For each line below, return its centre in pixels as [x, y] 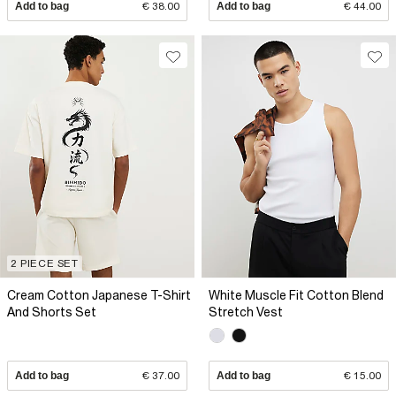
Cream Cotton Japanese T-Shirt [99, 295]
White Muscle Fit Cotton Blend [296, 295]
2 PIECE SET [45, 263]
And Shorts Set [52, 312]
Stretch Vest [246, 312]
